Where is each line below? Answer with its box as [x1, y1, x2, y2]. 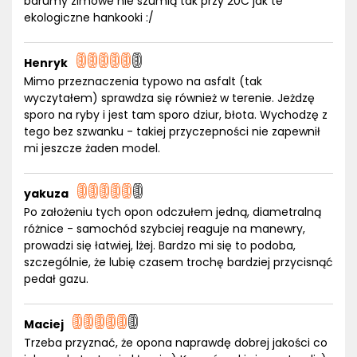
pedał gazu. [24, 271, 88, 287]
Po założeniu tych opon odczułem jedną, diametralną [24, 204, 321, 220]
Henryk [24, 55, 68, 71]
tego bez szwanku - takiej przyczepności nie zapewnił [24, 124, 320, 139]
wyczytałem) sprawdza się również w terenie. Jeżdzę [24, 90, 315, 106]
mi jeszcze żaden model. [24, 140, 160, 156]
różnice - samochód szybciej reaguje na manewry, [24, 221, 305, 237]
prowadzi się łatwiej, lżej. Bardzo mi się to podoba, [24, 237, 296, 253]
